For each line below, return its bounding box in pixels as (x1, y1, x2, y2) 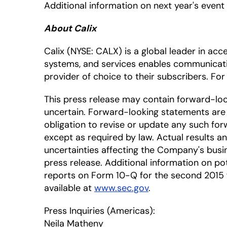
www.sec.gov (94, 182, 148, 194)
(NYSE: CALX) (67, 45, 122, 57)
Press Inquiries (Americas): (44, 205, 155, 217)
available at (44, 182, 94, 194)
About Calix (44, 22, 96, 34)
